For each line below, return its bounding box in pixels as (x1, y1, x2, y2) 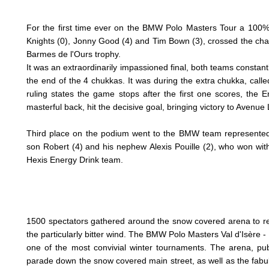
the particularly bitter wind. (26, 229, 128, 239)
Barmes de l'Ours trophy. (26, 49, 121, 59)
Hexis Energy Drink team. (26, 154, 125, 165)
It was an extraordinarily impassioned (26, 62, 171, 72)
